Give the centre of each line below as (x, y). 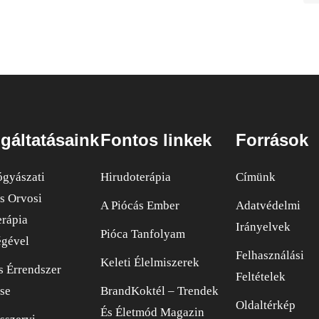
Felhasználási (270, 255)
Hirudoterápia (136, 177)
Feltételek (261, 276)
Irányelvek (263, 226)
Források (272, 140)
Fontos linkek (156, 140)
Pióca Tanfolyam (143, 234)
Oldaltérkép (266, 305)
